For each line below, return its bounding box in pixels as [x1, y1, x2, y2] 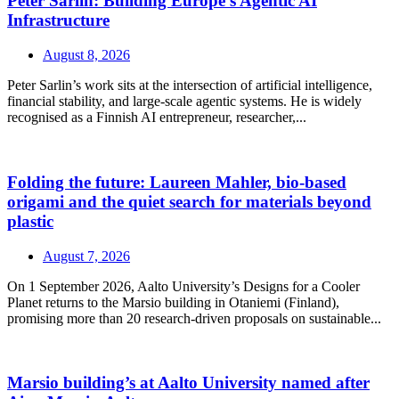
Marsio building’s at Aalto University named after [7, 373, 370, 393]
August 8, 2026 [43, 47, 130, 63]
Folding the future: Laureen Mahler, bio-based [7, 172, 346, 191]
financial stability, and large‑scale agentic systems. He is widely [7, 94, 362, 110]
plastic [7, 211, 53, 231]
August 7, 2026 [43, 248, 130, 264]
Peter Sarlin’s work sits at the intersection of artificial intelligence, [7, 77, 372, 94]
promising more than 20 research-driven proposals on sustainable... [7, 310, 381, 326]
